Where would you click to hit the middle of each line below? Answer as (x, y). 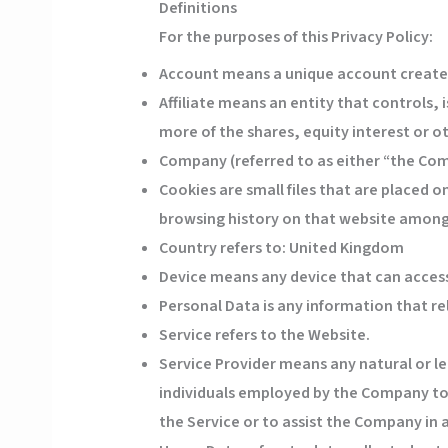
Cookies (187, 190)
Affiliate (186, 103)
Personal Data (209, 306)
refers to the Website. (290, 335)
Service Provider (217, 364)
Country (187, 248)
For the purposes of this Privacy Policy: (295, 37)
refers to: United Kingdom (310, 248)
